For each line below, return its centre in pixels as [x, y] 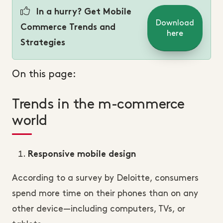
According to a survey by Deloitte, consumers [105, 178]
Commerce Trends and [68, 28]
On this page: [44, 74]
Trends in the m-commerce [98, 105]
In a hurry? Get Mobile [83, 12]
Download [175, 23]
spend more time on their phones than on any [105, 194]
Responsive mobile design [82, 155]
